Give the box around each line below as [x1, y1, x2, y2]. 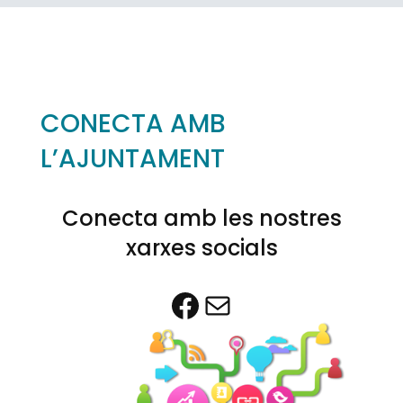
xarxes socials [125, 233, 278, 263]
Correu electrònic [201, 284, 216, 325]
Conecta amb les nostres [61, 203, 342, 233]
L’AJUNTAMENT [40, 141, 225, 176]
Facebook [168, 284, 185, 325]
